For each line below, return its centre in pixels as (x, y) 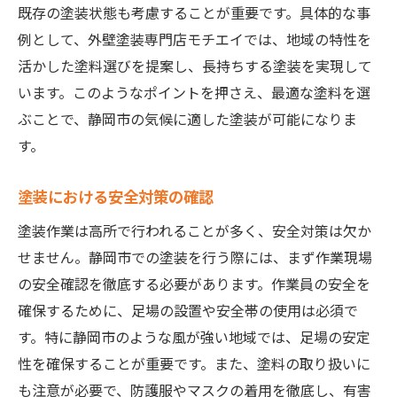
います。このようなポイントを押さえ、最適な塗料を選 (194, 93)
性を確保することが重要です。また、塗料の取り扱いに (194, 364)
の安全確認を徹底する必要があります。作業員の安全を (194, 284)
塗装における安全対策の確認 (116, 197)
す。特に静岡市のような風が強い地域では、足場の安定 (194, 337)
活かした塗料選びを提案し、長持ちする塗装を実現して (195, 66)
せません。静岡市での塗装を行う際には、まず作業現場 (195, 257)
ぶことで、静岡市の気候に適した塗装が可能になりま (187, 119)
